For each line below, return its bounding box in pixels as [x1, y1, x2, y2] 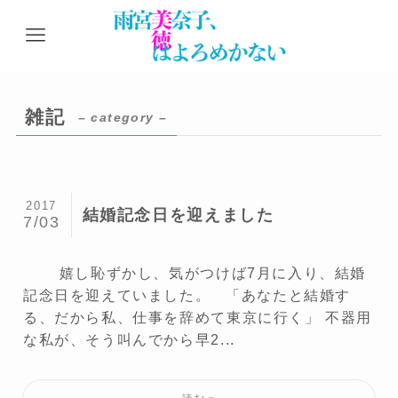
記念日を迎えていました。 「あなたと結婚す [22, 287, 352, 304]
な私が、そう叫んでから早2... [22, 331, 235, 348]
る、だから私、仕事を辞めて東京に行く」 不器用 [22, 309, 373, 326]
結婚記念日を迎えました [82, 205, 275, 224]
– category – [77, 110, 168, 125]
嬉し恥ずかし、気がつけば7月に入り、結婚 [22, 265, 367, 282]
